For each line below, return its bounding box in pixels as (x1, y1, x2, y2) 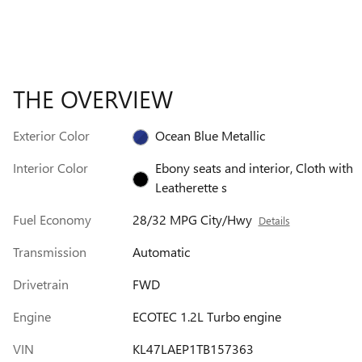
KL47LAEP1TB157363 (132, 340, 254, 358)
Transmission (13, 243, 86, 261)
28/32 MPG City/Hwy (132, 211, 252, 229)
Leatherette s (154, 179, 227, 196)
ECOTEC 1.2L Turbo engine (132, 308, 281, 326)
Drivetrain (13, 276, 69, 293)
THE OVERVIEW (13, 82, 173, 116)
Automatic (132, 243, 190, 261)
